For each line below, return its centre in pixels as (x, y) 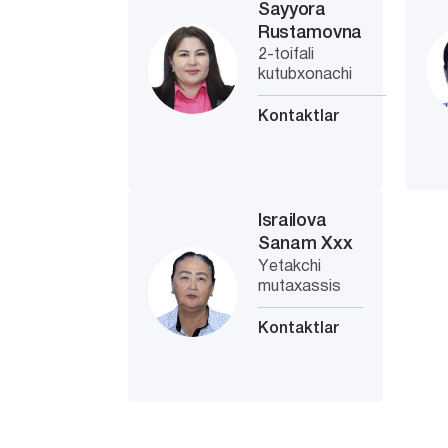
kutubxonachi (305, 75)
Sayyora (292, 10)
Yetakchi (290, 267)
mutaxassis (300, 287)
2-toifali (286, 55)
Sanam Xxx (305, 244)
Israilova (292, 221)
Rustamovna (310, 33)
